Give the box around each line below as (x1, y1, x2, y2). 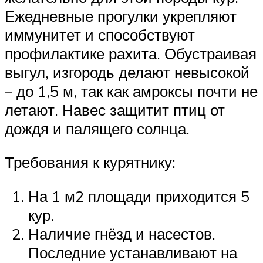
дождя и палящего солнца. (5, 119, 190, 138)
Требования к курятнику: (5, 153, 176, 172)
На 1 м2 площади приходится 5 (28, 186, 249, 205)
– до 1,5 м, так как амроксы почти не (5, 81, 258, 100)
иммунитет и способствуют (5, 25, 195, 44)
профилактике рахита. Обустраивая (5, 43, 257, 63)
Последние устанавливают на (28, 242, 237, 262)
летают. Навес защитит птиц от (5, 100, 225, 119)
